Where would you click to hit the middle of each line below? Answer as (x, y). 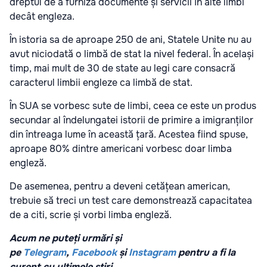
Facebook (94, 252)
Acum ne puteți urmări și (66, 238)
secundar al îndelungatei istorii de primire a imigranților (131, 120)
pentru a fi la (206, 252)
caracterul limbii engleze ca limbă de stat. (101, 82)
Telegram (45, 252)
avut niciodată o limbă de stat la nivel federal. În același (132, 54)
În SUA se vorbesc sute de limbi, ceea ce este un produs (133, 105)
